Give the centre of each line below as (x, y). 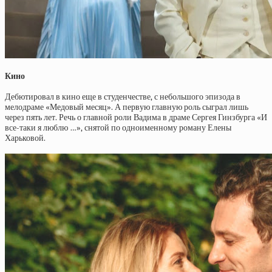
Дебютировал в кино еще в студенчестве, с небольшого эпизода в (123, 97)
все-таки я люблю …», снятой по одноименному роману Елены (118, 128)
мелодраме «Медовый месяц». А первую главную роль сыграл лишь (127, 107)
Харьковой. (25, 138)
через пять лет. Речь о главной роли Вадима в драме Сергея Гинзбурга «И (136, 117)
